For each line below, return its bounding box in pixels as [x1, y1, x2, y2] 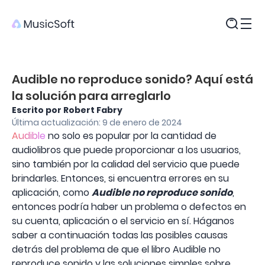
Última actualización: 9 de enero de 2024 [12, 117, 182, 128]
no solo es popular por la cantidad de [46, 129, 216, 143]
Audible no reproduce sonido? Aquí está [12, 71, 253, 88]
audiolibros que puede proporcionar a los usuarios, [12, 143, 241, 157]
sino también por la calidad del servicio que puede [12, 157, 240, 171]
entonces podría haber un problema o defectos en [12, 200, 246, 214]
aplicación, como [12, 186, 92, 199]
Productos [12, 35, 59, 49]
